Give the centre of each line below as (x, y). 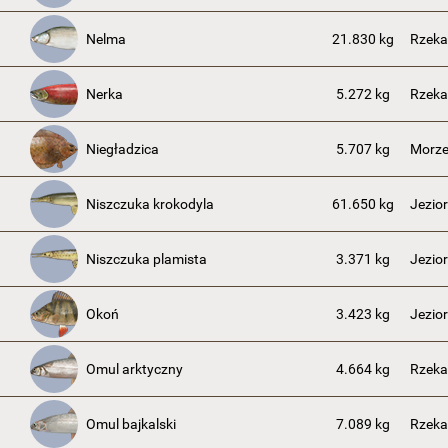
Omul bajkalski (131, 424)
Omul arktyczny (134, 369)
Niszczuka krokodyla (150, 204)
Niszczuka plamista (146, 259)
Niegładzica (122, 149)
